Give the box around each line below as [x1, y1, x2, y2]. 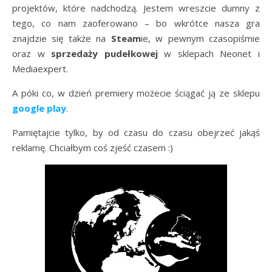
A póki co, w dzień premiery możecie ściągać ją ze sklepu [12, 86, 260, 99]
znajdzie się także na [12, 32, 111, 44]
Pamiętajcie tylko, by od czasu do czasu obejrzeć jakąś [12, 126, 260, 138]
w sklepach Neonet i [157, 47, 260, 59]
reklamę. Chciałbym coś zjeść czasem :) [12, 141, 173, 154]
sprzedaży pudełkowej [51, 47, 158, 59]
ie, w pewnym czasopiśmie [140, 32, 260, 44]
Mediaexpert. [12, 62, 68, 75]
